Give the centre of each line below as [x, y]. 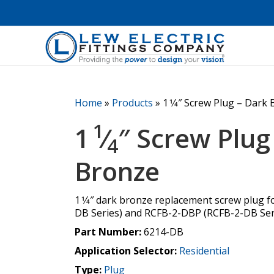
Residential [204, 250]
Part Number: [109, 231]
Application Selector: [126, 250]
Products [132, 102]
